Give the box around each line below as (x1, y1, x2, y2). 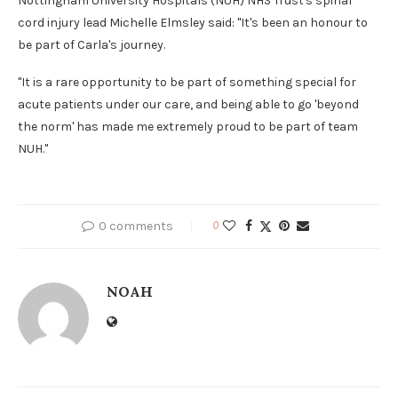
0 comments (99, 218, 173, 234)
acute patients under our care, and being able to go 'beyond (18, 96, 359, 112)
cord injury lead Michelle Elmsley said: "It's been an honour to (18, 14, 368, 30)
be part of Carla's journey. (18, 36, 165, 52)
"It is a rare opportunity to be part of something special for (18, 74, 356, 90)
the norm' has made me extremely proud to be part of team (18, 118, 358, 134)
